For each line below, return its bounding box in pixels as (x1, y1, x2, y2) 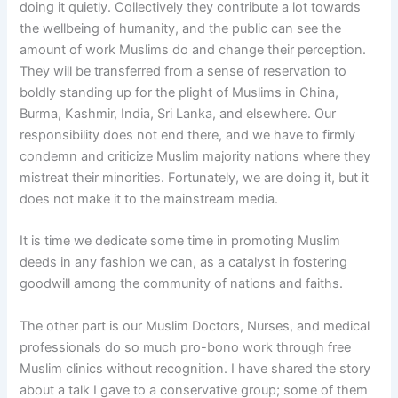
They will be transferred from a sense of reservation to (20, 62, 347, 79)
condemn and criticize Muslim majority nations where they (20, 147, 371, 164)
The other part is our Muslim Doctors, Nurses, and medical (20, 317, 370, 334)
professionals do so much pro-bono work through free (20, 338, 352, 355)
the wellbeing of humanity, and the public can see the (20, 20, 342, 36)
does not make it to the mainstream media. (20, 190, 279, 207)
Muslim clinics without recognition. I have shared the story (20, 360, 371, 377)
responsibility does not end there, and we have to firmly (20, 126, 356, 143)
